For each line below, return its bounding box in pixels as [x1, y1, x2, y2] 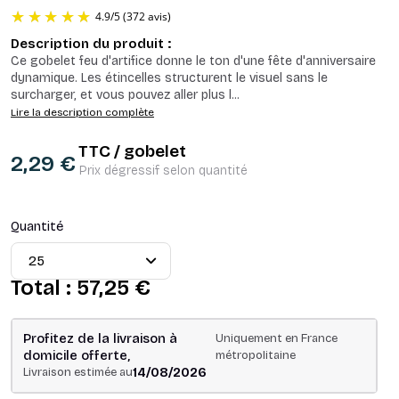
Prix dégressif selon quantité [79, 163, 248, 179]
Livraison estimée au [23, 365, 133, 380]
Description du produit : [11, 36, 171, 53]
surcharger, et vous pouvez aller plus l [11, 87, 232, 103]
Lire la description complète [11, 106, 154, 119]
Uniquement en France [216, 331, 338, 346]
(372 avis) [144, 151, 202, 168]
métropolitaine [216, 348, 297, 363]
